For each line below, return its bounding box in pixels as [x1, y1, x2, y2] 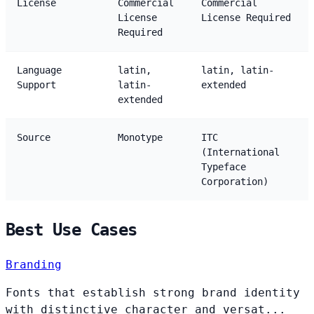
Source [17, 131, 50, 143]
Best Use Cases [6, 219, 137, 240]
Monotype [118, 131, 163, 143]
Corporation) [201, 175, 268, 187]
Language [17, 64, 62, 76]
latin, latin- [201, 64, 274, 76]
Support [17, 78, 56, 90]
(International [201, 146, 280, 158]
